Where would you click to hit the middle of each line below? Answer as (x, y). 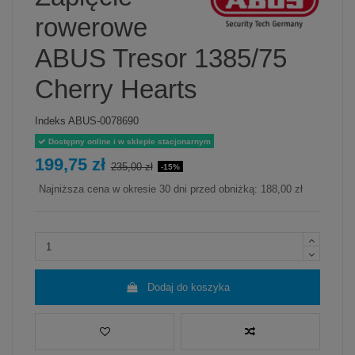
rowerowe (91, 28)
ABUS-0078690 (103, 120)
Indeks (50, 120)
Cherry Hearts (116, 90)
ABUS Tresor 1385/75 (161, 59)
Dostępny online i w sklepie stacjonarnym (128, 141)
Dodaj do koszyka (188, 287)
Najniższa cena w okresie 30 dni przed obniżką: (150, 189)
